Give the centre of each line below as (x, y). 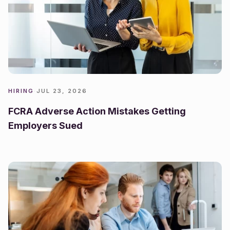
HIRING (21, 91)
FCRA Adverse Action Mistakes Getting (97, 111)
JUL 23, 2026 (62, 91)
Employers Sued (45, 125)
